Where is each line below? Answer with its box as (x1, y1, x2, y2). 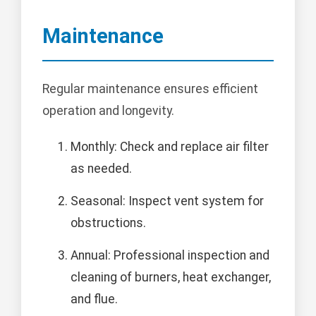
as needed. (71, 161, 132, 176)
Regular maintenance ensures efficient (42, 81, 258, 96)
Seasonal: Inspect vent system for (71, 193, 264, 208)
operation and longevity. (42, 103, 174, 118)
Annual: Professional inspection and (71, 248, 269, 262)
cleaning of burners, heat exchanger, (71, 269, 271, 284)
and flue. (71, 291, 118, 306)
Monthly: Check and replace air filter (71, 139, 269, 154)
